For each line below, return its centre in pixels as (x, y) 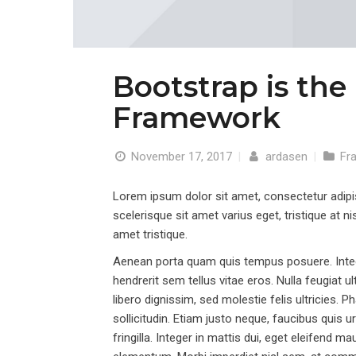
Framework (197, 117)
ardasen (284, 156)
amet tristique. (150, 234)
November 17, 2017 (182, 156)
